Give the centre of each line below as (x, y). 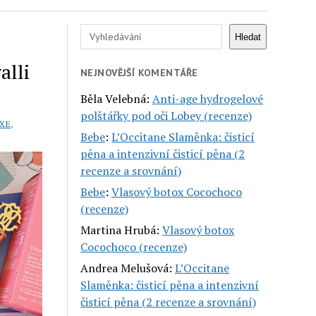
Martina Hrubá (119, 230)
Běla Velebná (114, 98)
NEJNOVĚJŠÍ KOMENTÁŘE (139, 73)
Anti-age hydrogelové (208, 98)
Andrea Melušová (125, 268)
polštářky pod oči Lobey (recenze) (166, 115)
